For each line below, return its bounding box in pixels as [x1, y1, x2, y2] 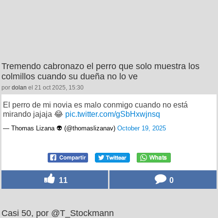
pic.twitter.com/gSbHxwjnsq [65, 109, 160, 118]
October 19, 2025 [117, 124, 166, 132]
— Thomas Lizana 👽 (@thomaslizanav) [3, 124, 117, 132]
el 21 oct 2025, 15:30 [27, 84, 84, 91]
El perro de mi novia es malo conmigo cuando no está [3, 100, 188, 109]
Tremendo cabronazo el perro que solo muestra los [1, 61, 200, 71]
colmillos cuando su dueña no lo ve [1, 71, 138, 81]
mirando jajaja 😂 [3, 109, 65, 118]
